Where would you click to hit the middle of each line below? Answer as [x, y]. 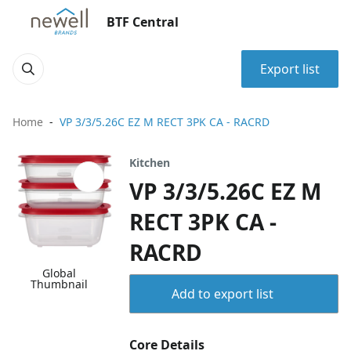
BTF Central [143, 22]
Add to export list [222, 294]
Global [60, 273]
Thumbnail [60, 284]
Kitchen [150, 163]
